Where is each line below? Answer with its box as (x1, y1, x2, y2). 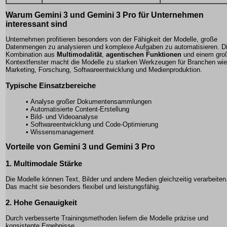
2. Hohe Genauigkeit (6, 198, 77, 207)
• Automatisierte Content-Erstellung (26, 105, 129, 113)
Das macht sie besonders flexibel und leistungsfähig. (6, 183, 161, 191)
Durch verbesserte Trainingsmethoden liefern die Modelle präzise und (6, 214, 208, 222)
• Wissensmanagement (26, 128, 94, 136)
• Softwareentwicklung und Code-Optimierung (26, 120, 158, 128)
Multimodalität (57, 51, 102, 59)
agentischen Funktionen (106, 51, 181, 59)
